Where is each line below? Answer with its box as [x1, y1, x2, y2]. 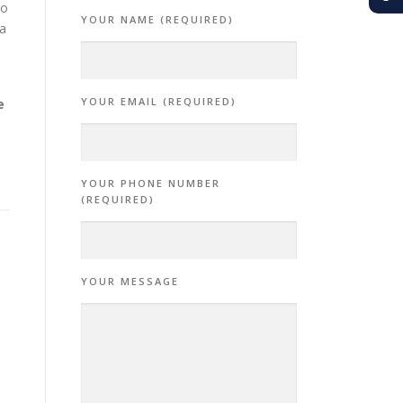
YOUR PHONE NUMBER [81, 176, 220, 190]
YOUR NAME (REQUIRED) [81, 13, 234, 26]
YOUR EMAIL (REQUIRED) [81, 94, 237, 108]
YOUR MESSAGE [81, 274, 179, 288]
